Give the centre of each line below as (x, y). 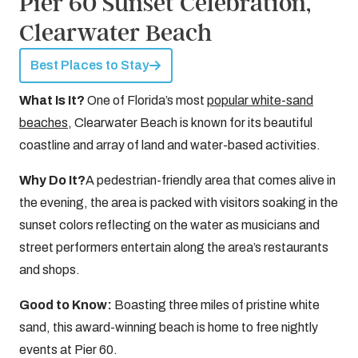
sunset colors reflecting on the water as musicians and (169, 225)
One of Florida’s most (147, 100)
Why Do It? (52, 180)
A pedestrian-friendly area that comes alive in (211, 180)
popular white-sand (260, 100)
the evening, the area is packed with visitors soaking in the (179, 203)
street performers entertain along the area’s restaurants (174, 247)
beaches (44, 123)
